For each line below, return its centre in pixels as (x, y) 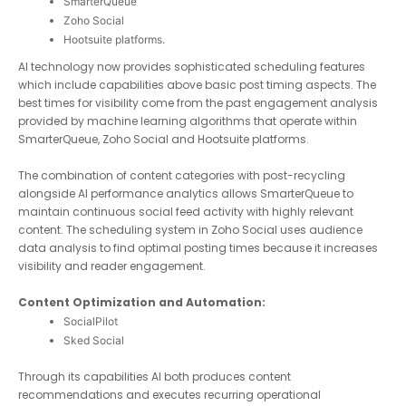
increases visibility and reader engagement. (140, 266)
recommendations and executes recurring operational (169, 395)
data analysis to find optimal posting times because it (169, 248)
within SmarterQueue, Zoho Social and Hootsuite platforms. (181, 140)
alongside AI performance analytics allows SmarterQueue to (186, 194)
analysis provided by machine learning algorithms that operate (195, 121)
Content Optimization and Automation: (142, 303)
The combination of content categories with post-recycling (182, 176)
